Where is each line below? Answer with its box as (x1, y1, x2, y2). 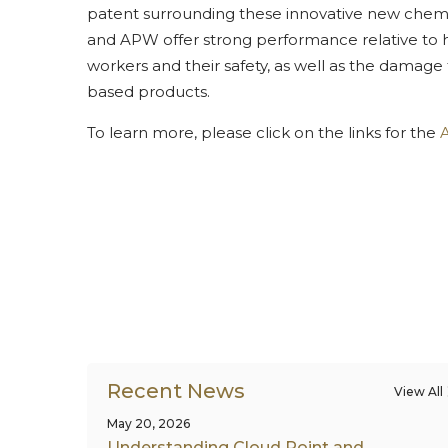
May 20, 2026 (107, 416, 190, 431)
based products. (87, 81, 210, 101)
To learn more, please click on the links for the (87, 122, 440, 142)
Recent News (107, 379, 245, 403)
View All (393, 384, 446, 399)
